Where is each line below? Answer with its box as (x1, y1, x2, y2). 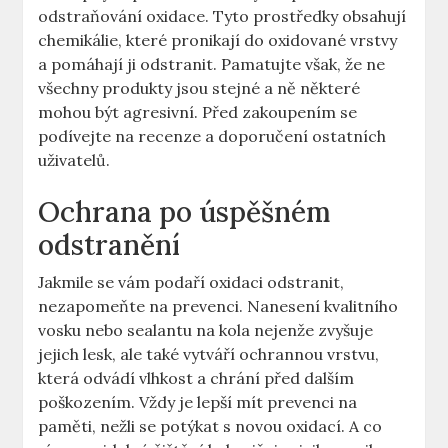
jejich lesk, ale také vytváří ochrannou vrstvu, (38, 344, 380, 365)
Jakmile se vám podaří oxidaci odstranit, (38, 272, 345, 293)
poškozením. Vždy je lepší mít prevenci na (38, 392, 358, 413)
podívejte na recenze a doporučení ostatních (38, 126, 387, 147)
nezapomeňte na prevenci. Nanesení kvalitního (38, 296, 399, 317)
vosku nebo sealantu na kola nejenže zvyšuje (38, 320, 374, 341)
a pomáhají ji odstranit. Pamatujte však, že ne (38, 54, 386, 75)
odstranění (38, 227, 181, 264)
